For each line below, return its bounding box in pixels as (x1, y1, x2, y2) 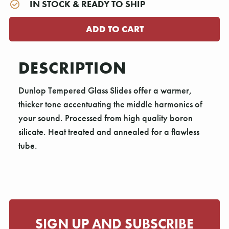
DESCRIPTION (18, 57, 127, 79)
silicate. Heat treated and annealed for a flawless (18, 126, 199, 138)
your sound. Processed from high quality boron (18, 112, 193, 124)
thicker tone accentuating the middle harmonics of (18, 98, 202, 110)
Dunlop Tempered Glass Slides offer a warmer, (18, 84, 192, 97)
